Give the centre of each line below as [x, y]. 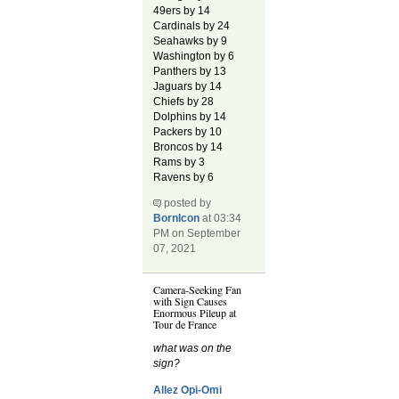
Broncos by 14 [188, 147]
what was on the [193, 349]
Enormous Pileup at [195, 313]
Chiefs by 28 [184, 101]
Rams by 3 [179, 162]
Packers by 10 [188, 131]
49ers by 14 [182, 10]
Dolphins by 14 [190, 116]
